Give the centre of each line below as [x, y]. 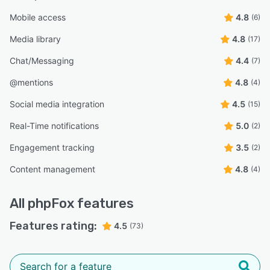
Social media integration [57, 104]
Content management [52, 169]
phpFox [51, 203]
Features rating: [53, 226]
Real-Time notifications [54, 125]
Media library [35, 39]
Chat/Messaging [42, 60]
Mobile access [38, 17]
